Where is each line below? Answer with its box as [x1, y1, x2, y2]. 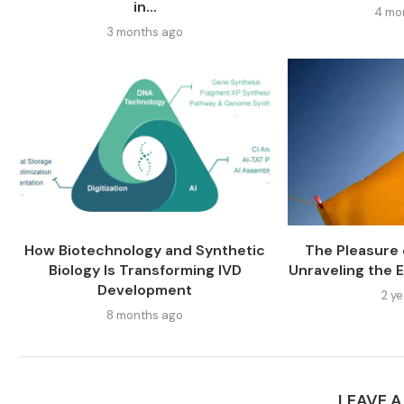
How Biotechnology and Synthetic [24, 240, 266, 260]
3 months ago [106, 24, 183, 41]
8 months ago [106, 307, 184, 323]
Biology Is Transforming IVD [48, 260, 242, 280]
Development [97, 280, 193, 299]
